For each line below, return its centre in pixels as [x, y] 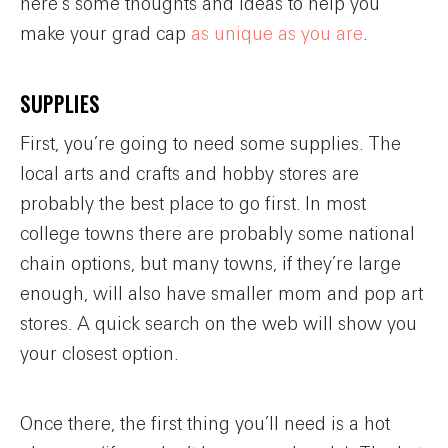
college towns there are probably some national [217, 234]
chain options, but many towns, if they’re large [210, 264]
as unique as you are [277, 34]
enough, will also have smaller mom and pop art [221, 294]
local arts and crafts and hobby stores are [189, 174]
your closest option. [99, 354]
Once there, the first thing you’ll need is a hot [205, 424]
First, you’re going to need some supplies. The [210, 144]
